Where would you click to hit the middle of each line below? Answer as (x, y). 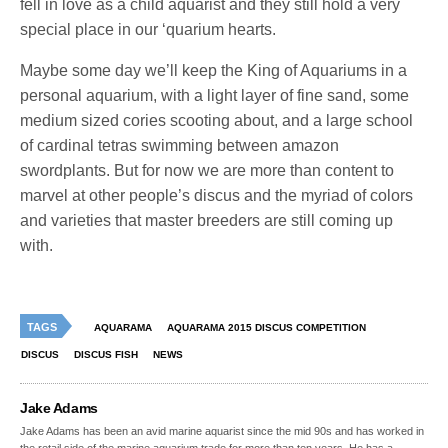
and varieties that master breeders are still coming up (207, 220)
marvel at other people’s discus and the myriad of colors (217, 195)
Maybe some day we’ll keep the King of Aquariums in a (214, 70)
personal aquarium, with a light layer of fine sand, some (215, 95)
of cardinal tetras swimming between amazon (180, 145)
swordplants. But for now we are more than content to (207, 170)
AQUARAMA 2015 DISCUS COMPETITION (266, 327)
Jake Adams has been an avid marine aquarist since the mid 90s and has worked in (222, 430)
